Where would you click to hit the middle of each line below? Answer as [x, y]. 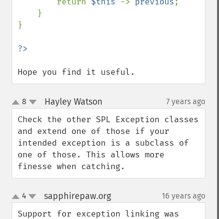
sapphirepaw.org [77, 196]
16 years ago [184, 196]
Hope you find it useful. [76, 72]
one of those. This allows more [91, 155]
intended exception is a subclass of [103, 143]
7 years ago [186, 101]
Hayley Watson [73, 102]
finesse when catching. [71, 166]
